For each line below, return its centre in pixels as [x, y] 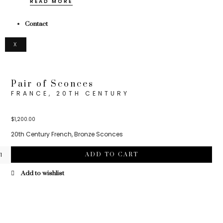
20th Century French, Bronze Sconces [67, 134]
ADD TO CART [111, 154]
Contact [36, 24]
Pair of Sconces [53, 84]
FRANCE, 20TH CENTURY [70, 93]
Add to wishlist [43, 173]
